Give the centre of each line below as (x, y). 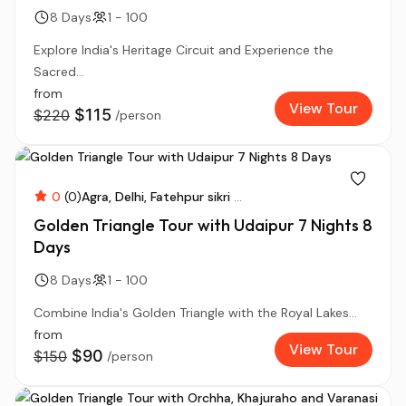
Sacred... (59, 72)
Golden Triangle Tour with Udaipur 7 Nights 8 (203, 225)
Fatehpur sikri (190, 197)
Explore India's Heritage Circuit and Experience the (184, 50)
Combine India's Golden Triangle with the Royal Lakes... (195, 313)
